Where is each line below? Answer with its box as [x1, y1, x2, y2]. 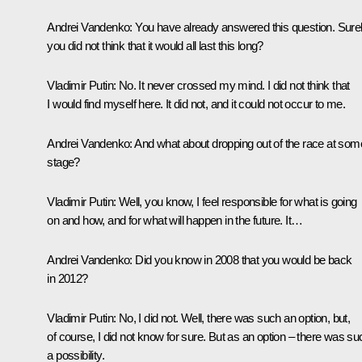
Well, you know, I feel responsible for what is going [116, 194, 357, 208]
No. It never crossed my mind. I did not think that [116, 78, 350, 92]
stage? [47, 154, 80, 169]
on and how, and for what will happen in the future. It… [47, 213, 303, 227]
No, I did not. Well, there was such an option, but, [116, 310, 351, 325]
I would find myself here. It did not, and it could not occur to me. [47, 96, 346, 111]
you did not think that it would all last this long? [47, 38, 263, 53]
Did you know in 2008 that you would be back [132, 252, 352, 267]
